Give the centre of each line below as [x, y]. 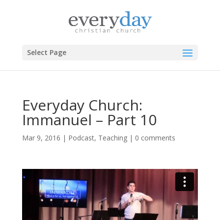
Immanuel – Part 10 [89, 120]
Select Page [46, 53]
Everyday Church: [82, 105]
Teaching [112, 138]
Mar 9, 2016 [41, 138]
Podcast [81, 138]
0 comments [155, 138]
